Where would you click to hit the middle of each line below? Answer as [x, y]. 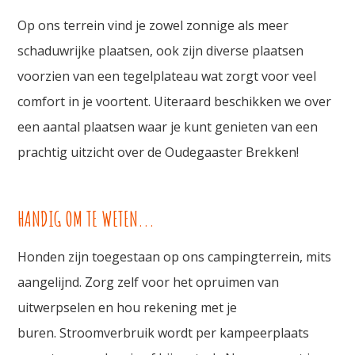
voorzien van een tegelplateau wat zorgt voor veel [167, 76]
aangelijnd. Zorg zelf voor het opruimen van [149, 282]
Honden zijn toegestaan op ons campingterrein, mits [175, 257]
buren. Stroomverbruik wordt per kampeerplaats [164, 333]
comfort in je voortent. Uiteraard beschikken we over [175, 102]
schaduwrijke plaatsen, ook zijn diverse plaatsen [161, 51]
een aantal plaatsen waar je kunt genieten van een [168, 127]
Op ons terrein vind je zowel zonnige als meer [153, 26]
